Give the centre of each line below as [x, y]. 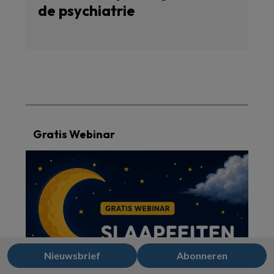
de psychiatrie [87, 10]
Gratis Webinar [74, 134]
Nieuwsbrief [72, 255]
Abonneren [202, 255]
